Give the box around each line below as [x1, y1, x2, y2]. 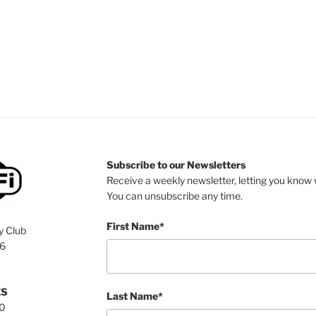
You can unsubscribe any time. [106, 190, 243, 202]
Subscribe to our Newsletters [106, 159, 245, 171]
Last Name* [106, 289, 163, 302]
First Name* [106, 220, 164, 233]
